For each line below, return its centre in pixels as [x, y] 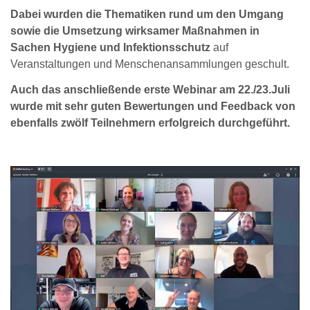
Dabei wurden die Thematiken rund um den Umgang [147, 15]
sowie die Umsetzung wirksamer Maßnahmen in [135, 31]
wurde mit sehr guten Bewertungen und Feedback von [153, 107]
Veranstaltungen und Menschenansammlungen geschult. [150, 64]
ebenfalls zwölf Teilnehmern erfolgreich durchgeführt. [150, 123]
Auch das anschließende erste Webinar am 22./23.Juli [150, 90]
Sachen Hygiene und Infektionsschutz [110, 48]
